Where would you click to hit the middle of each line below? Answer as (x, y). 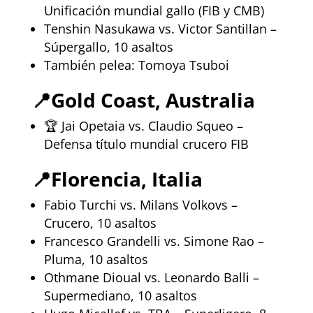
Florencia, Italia (126, 179)
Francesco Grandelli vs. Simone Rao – (154, 241)
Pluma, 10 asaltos (96, 259)
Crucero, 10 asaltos (100, 223)
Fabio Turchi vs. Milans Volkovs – (140, 204)
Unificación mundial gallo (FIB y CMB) (154, 10)
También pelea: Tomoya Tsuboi (136, 65)
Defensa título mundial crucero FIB (146, 144)
